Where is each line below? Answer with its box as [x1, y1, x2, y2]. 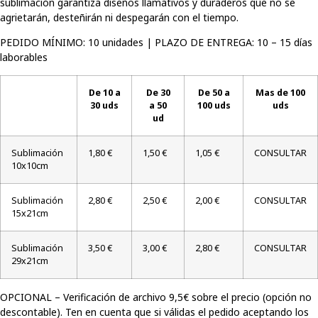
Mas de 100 [256, 86, 305, 99]
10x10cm [11, 159, 48, 172]
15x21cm [11, 207, 48, 219]
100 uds [197, 99, 231, 111]
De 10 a [88, 86, 121, 99]
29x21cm [11, 254, 48, 267]
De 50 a [197, 86, 230, 99]
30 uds [90, 99, 119, 111]
